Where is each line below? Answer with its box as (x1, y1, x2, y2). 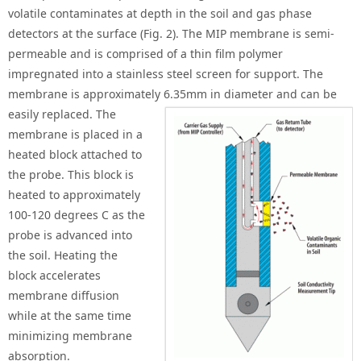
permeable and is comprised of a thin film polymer (8, 46, 283, 62)
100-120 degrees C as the (8, 207, 145, 223)
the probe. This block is (8, 167, 134, 183)
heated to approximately (8, 187, 140, 203)
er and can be (262, 86, 337, 102)
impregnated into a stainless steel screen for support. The (8, 66, 323, 82)
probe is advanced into (8, 227, 132, 243)
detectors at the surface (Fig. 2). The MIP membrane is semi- (8, 26, 334, 42)
